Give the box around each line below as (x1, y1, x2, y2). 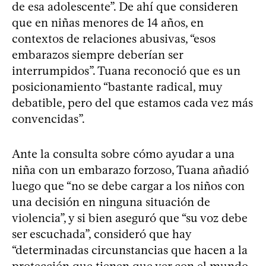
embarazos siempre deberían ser (12, 47, 183, 62)
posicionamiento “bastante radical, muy (12, 80, 222, 94)
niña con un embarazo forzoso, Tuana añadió (12, 163, 249, 177)
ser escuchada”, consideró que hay (12, 227, 191, 241)
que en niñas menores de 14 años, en (12, 15, 204, 30)
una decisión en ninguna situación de (12, 195, 210, 209)
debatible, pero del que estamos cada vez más (12, 96, 253, 110)
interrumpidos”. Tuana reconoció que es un (12, 64, 240, 78)
